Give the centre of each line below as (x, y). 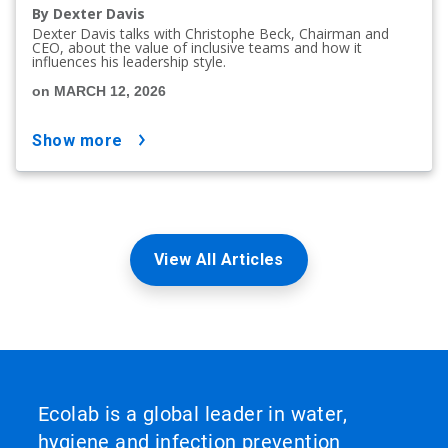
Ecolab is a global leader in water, (192, 413)
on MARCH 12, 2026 (99, 90)
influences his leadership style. (129, 61)
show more (82, 140)
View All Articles (219, 259)
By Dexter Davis (88, 13)
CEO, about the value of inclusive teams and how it (197, 47)
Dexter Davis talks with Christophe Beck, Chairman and (210, 33)
